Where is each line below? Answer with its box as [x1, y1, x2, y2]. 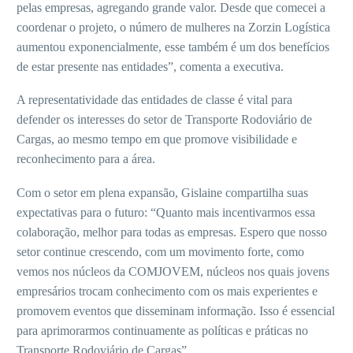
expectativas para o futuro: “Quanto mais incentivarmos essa [17, 205, 315, 219]
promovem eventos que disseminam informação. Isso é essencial [17, 303, 335, 318]
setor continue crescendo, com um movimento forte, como [17, 244, 304, 258]
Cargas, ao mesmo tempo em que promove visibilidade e [17, 132, 297, 147]
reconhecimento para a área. [17, 152, 155, 166]
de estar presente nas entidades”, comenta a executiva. [17, 59, 284, 73]
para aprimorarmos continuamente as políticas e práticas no [17, 323, 308, 337]
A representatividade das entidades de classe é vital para [17, 93, 292, 107]
